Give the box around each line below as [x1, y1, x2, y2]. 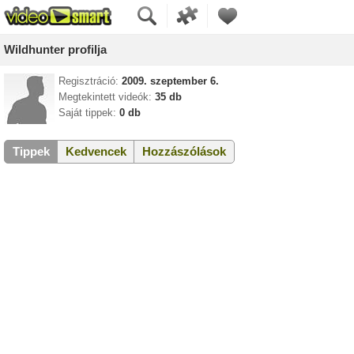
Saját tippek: [58, 107, 116, 119]
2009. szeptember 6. [122, 75, 219, 87]
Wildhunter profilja [4, 43, 107, 56]
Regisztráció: [58, 75, 119, 87]
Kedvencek [66, 145, 126, 158]
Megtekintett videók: [58, 91, 152, 103]
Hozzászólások [142, 145, 226, 158]
